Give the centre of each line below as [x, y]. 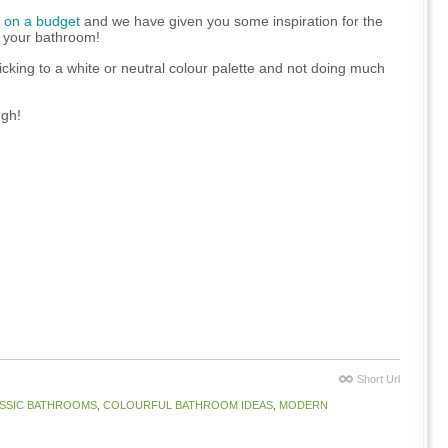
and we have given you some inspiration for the [231, 21]
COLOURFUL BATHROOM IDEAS [188, 405]
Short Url [378, 379]
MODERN [303, 405]
